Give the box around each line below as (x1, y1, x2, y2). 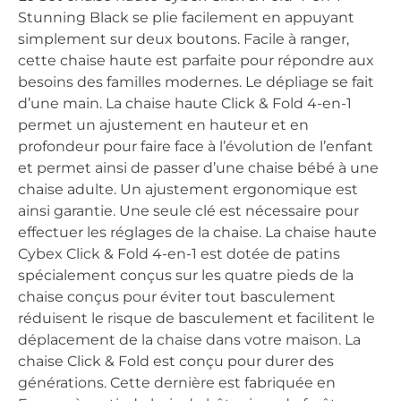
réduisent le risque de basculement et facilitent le (18, 310, 375, 328)
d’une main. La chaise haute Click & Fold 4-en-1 (18, 95, 352, 113)
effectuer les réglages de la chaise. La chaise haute (18, 224, 377, 242)
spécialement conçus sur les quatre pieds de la (18, 267, 354, 285)
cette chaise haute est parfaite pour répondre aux (18, 52, 374, 70)
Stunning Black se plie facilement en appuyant (18, 9, 354, 27)
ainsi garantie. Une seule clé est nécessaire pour (18, 202, 359, 220)
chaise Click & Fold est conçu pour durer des (18, 353, 334, 371)
